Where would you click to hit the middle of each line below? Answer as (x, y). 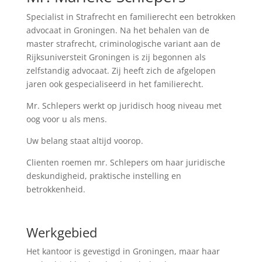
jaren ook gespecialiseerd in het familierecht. (115, 84)
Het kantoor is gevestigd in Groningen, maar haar (123, 251)
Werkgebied (61, 232)
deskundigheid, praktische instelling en (104, 176)
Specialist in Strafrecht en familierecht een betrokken (131, 17)
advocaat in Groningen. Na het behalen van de (118, 30)
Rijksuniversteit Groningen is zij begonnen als (116, 57)
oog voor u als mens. (66, 119)
